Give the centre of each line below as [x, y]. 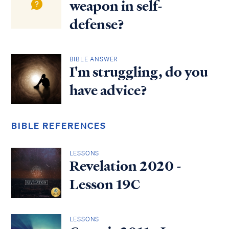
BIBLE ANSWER [94, 59]
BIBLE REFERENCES [59, 126]
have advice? [108, 91]
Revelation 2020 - [125, 166]
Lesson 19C [105, 184]
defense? [97, 24]
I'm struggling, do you [139, 72]
